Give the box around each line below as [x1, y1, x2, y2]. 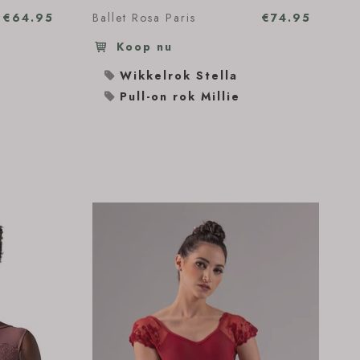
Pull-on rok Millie [120, 88, 240, 104]
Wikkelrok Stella [120, 67, 238, 84]
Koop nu [111, 39, 173, 55]
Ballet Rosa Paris [92, 10, 196, 26]
